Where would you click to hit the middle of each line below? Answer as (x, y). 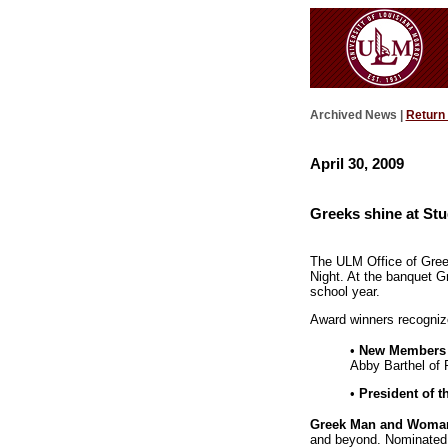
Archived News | (357, 115)
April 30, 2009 (356, 163)
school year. (344, 292)
